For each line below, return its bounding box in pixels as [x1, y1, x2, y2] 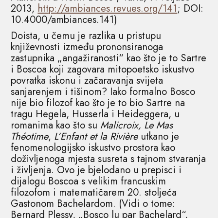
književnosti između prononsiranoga [11, 39, 163, 54]
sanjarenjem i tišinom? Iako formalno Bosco [11, 84, 196, 99]
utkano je [138, 129, 180, 144]
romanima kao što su [11, 118, 101, 132]
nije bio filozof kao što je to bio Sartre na [11, 95, 185, 110]
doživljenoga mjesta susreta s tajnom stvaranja [11, 151, 206, 166]
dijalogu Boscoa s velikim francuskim [11, 174, 166, 188]
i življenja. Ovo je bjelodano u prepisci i [11, 163, 182, 177]
